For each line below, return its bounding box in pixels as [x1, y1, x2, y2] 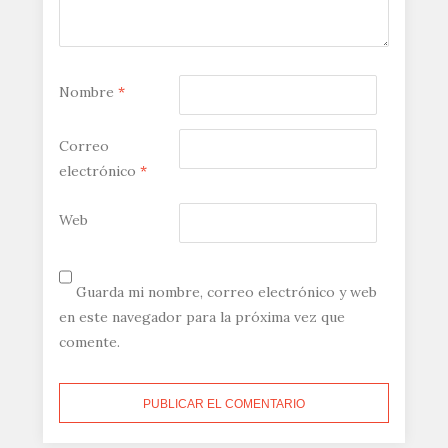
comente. [58, 332, 120, 351]
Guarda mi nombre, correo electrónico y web [75, 282, 377, 301]
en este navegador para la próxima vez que [58, 307, 345, 326]
